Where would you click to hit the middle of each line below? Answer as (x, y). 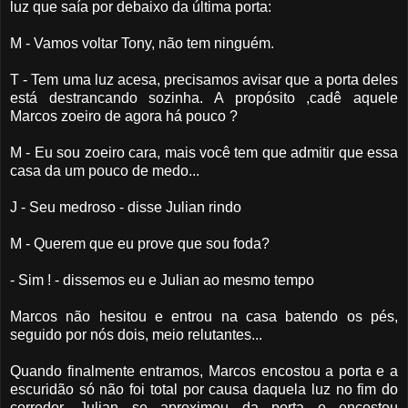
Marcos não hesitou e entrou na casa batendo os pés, (204, 317)
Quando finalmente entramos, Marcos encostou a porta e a (204, 372)
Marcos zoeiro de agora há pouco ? (124, 117)
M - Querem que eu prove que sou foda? (140, 244)
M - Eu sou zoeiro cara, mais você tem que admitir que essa (204, 153)
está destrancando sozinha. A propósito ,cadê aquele (204, 98)
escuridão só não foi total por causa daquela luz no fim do (204, 390)
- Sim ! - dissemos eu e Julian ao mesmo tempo (162, 280)
